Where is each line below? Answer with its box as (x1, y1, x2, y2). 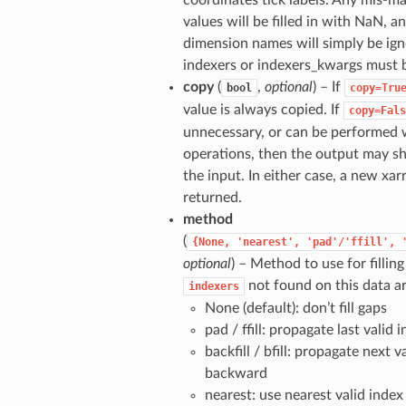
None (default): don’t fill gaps (204, 301, 387, 316)
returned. (182, 190, 242, 206)
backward (204, 366, 267, 382)
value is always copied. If (182, 102, 343, 118)
